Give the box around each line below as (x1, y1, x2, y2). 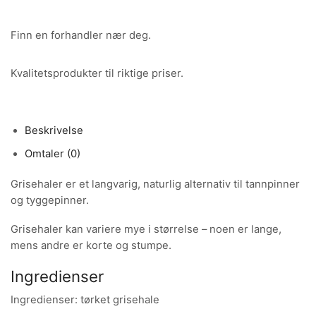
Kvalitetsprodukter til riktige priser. (11, 67, 183, 80)
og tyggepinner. (11, 193, 89, 207)
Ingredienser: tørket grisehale (11, 293, 159, 306)
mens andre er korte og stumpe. (11, 239, 171, 253)
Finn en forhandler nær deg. (11, 29, 151, 42)
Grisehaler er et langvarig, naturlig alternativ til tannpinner (11, 177, 300, 190)
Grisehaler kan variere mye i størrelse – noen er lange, (11, 223, 281, 236)
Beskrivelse (25, 123, 83, 137)
